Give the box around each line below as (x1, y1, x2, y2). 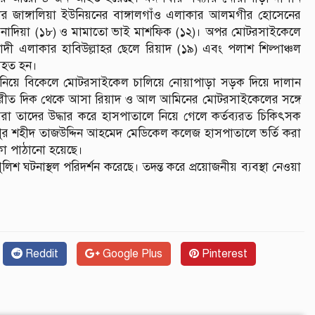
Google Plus (100, 246, 162, 261)
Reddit (22, 246, 58, 261)
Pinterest (199, 246, 247, 261)
